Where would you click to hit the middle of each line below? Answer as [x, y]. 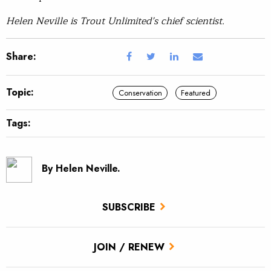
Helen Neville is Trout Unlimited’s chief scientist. [115, 21]
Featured [196, 93]
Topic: [20, 93]
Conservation [140, 93]
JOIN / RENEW [129, 247]
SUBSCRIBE [129, 207]
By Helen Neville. [81, 169]
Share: [21, 57]
